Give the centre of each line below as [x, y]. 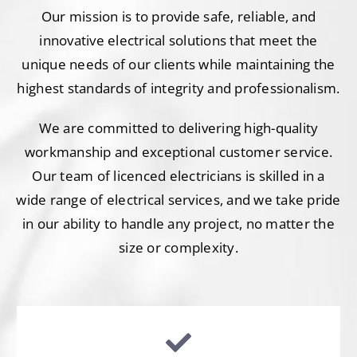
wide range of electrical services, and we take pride [178, 200]
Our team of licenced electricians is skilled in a [178, 176]
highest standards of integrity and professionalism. [178, 88]
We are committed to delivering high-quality [178, 128]
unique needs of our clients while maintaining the [178, 65]
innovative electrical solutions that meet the [178, 41]
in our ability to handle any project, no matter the [178, 224]
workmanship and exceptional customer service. [178, 152]
